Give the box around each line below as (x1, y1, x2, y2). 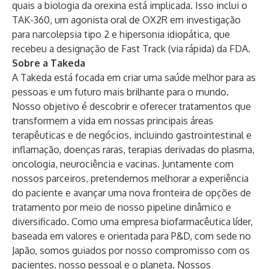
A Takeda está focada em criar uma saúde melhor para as (12, 71, 256, 83)
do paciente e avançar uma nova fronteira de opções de (12, 187, 251, 199)
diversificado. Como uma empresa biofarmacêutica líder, (12, 216, 253, 228)
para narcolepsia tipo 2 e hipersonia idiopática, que (12, 28, 230, 40)
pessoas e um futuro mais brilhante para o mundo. (12, 86, 229, 98)
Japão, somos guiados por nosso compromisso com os (12, 244, 250, 256)
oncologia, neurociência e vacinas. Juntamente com (12, 158, 234, 170)
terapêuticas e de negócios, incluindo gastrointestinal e (12, 129, 252, 141)
